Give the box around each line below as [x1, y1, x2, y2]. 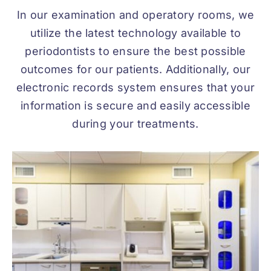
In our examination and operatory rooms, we [16, 8, 255, 22]
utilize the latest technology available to [30, 27, 241, 40]
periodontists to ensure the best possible [25, 45, 246, 58]
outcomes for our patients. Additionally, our [20, 63, 251, 76]
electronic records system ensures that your [16, 81, 255, 94]
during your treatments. [72, 117, 199, 131]
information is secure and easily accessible [21, 99, 250, 113]
